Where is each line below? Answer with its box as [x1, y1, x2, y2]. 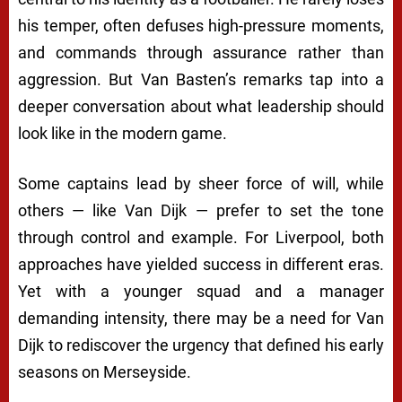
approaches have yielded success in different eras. [18, 255, 384, 275]
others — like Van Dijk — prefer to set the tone [18, 201, 384, 221]
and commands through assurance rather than [18, 43, 384, 63]
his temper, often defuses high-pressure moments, [18, 16, 384, 36]
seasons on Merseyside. [18, 363, 191, 382]
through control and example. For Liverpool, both [18, 228, 384, 248]
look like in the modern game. [18, 124, 227, 144]
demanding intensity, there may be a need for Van [18, 309, 384, 328]
